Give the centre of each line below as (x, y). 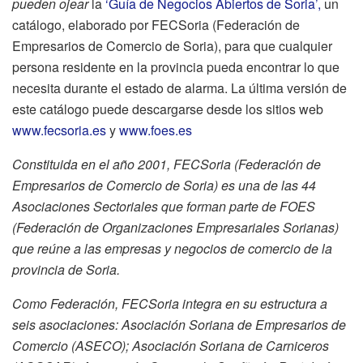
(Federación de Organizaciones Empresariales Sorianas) (175, 228)
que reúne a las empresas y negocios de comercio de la (172, 249)
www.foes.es (156, 130)
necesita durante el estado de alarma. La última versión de (179, 88)
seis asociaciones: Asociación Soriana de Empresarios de (179, 325)
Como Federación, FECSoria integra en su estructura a (170, 304)
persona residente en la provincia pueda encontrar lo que (176, 67)
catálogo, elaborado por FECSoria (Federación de (156, 25)
